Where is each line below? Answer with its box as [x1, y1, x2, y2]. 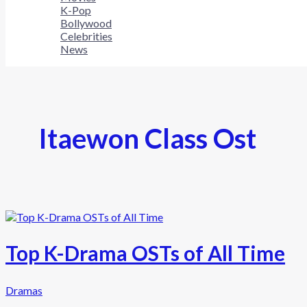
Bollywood [60, 16, 112, 29]
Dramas [5, 284, 42, 297]
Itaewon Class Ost [38, 122, 256, 156]
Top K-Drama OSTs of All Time [5, 241, 285, 266]
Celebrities [60, 29, 112, 42]
